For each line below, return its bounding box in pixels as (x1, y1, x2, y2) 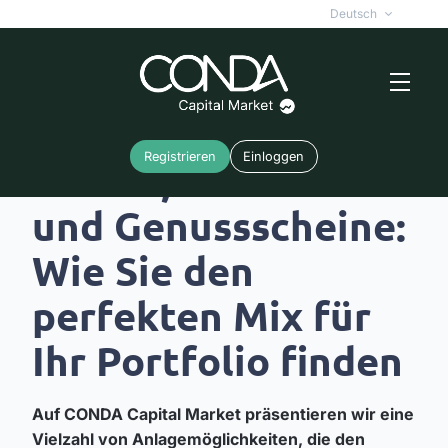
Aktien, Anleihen (32, 153, 353, 206)
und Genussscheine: (32, 198, 406, 251)
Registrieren (143, 149, 216, 164)
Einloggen (243, 149, 305, 164)
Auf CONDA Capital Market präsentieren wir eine (32, 403, 414, 424)
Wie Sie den (32, 243, 254, 296)
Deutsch (329, 6, 377, 21)
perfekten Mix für (32, 288, 371, 341)
